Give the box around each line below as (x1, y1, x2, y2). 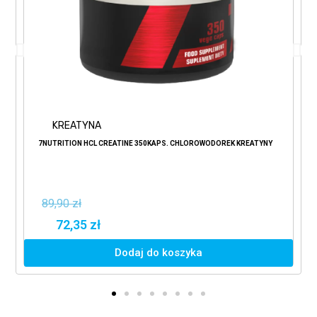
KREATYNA (52, 120, 102, 132)
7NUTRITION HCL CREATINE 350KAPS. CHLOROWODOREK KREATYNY (38, 139, 273, 148)
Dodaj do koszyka (115, 246, 203, 260)
